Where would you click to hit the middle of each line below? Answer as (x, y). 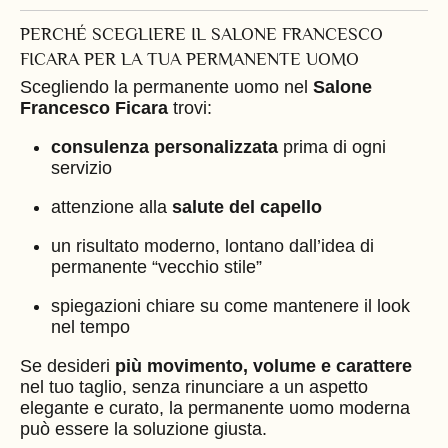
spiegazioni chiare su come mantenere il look (230, 306)
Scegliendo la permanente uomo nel (166, 87)
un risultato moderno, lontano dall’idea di (212, 246)
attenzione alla (111, 207)
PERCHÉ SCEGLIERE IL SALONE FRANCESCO (201, 33)
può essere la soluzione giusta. (143, 429)
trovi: (190, 108)
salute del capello (246, 207)
